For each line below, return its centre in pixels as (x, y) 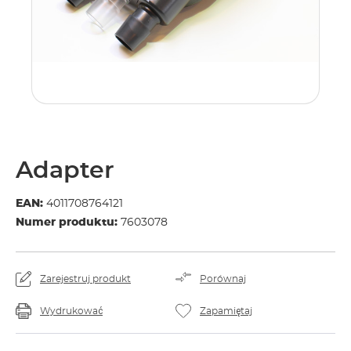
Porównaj (223, 279)
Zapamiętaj (226, 311)
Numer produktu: (68, 223)
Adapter (65, 171)
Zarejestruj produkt (85, 279)
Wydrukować (71, 311)
